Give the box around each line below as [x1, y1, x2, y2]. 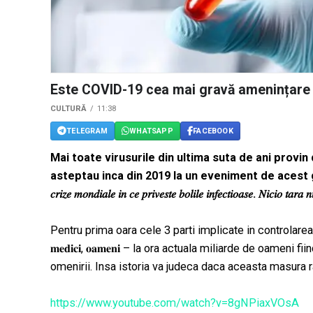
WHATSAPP [129, 126, 173, 136]
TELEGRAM [66, 126, 108, 136]
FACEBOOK [193, 126, 233, 136]
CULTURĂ [50, 104, 87, 114]
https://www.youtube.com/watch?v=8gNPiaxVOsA [50, 296, 299, 310]
